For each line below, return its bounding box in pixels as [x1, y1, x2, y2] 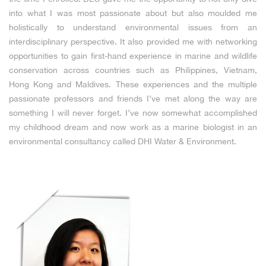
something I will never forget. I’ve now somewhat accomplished [9, 108, 257, 118]
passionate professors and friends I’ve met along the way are [9, 94, 257, 103]
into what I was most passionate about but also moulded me [9, 8, 257, 18]
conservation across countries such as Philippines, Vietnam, [9, 65, 257, 75]
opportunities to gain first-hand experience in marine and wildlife [9, 51, 257, 61]
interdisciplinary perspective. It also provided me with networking [9, 37, 257, 46]
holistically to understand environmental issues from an [9, 23, 257, 32]
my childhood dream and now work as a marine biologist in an [9, 122, 257, 132]
